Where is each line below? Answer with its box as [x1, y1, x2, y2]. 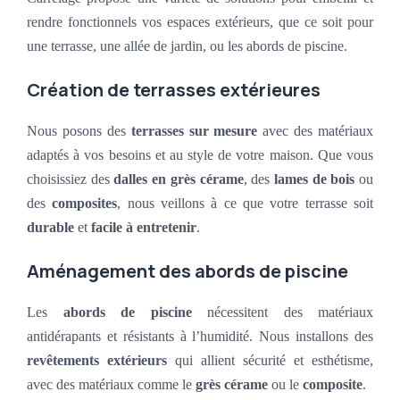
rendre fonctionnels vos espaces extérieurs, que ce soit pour [27, 14, 373, 30]
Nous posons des [27, 123, 131, 139]
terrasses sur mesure [130, 123, 258, 139]
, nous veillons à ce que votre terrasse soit [117, 196, 374, 212]
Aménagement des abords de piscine [27, 259, 348, 284]
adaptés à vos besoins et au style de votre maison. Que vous [27, 147, 373, 163]
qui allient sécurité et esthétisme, [167, 353, 373, 369]
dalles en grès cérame [113, 171, 244, 187]
